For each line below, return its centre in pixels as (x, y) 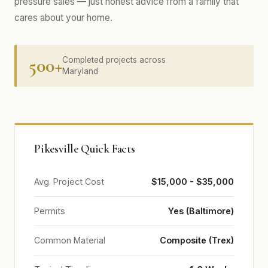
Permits (50, 211)
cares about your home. (63, 18)
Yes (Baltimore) (201, 211)
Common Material (70, 240)
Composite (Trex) (197, 240)
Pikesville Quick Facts (85, 149)
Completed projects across (114, 60)
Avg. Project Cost (69, 182)
